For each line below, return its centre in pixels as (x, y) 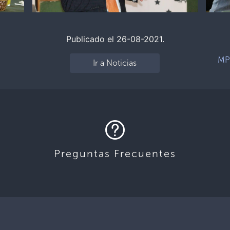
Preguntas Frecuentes (115, 153)
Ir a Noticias (115, 63)
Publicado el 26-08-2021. (115, 39)
